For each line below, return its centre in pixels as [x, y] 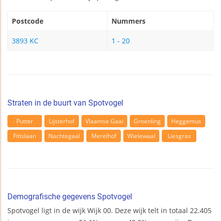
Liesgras [179, 136]
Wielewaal [141, 136]
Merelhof [104, 136]
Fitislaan [25, 136]
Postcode [28, 21]
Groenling [147, 121]
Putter [25, 121]
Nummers [129, 21]
